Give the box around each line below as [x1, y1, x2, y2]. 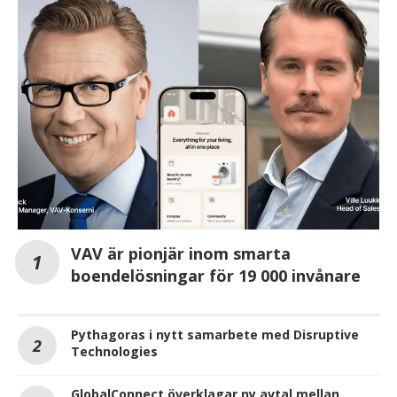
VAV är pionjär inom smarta [71, 243, 291, 265]
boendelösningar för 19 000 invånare [71, 265, 361, 287]
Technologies [71, 343, 158, 361]
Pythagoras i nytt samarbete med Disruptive [71, 326, 359, 344]
